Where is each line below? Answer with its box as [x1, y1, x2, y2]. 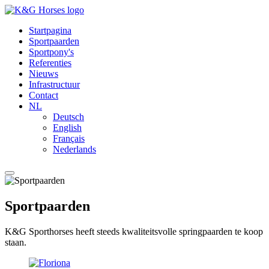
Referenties [29, 58, 71, 68]
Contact [29, 90, 58, 100]
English [53, 122, 82, 133]
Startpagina [29, 25, 71, 35]
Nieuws [29, 68, 58, 79]
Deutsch [53, 112, 84, 122]
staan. [5, 237, 29, 247]
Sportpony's [29, 47, 74, 57]
